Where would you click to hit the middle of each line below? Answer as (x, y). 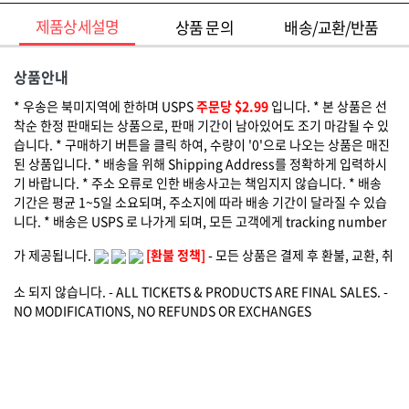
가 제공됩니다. (54, 254)
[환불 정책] (176, 254)
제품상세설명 (78, 26)
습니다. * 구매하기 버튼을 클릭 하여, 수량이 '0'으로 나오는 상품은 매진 (202, 144)
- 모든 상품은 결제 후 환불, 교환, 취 (299, 254)
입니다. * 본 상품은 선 (329, 106)
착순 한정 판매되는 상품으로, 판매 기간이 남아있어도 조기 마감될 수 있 (201, 125)
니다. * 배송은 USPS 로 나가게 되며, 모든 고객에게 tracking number (200, 221)
